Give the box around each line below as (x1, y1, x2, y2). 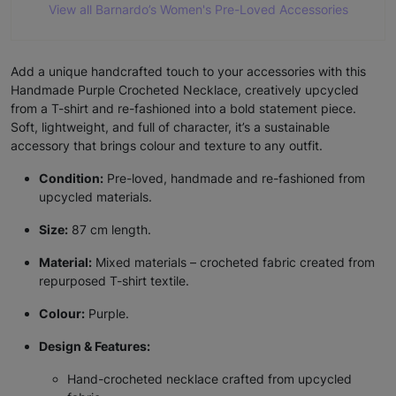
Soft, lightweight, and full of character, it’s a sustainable (11, 119, 330, 135)
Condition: (39, 171, 103, 187)
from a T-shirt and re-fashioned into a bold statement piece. (11, 101, 356, 117)
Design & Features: (39, 339, 150, 354)
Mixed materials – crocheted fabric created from (92, 255, 375, 270)
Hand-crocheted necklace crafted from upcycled (67, 371, 352, 387)
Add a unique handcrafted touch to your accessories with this (11, 64, 366, 80)
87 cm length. (68, 222, 151, 238)
